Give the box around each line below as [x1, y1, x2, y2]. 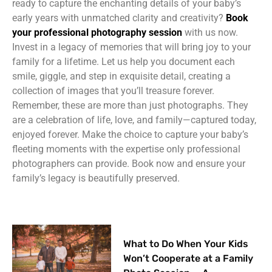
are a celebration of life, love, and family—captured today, [12, 114, 256, 126]
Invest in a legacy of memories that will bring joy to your [12, 41, 251, 53]
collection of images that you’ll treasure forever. [12, 84, 214, 97]
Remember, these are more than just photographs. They [12, 99, 248, 111]
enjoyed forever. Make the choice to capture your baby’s [12, 128, 248, 140]
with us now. [182, 26, 238, 38]
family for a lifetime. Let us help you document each [12, 55, 235, 67]
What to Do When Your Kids [123, 237, 249, 250]
